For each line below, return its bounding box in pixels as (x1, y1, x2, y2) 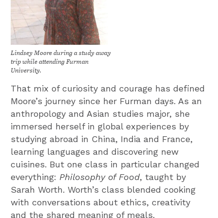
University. (11, 65, 42, 74)
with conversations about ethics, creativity (11, 197, 191, 207)
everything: (11, 171, 60, 182)
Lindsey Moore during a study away (11, 47, 111, 57)
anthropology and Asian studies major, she (11, 108, 190, 119)
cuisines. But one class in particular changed (11, 159, 200, 169)
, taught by (140, 171, 186, 182)
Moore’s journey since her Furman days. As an (11, 95, 202, 106)
